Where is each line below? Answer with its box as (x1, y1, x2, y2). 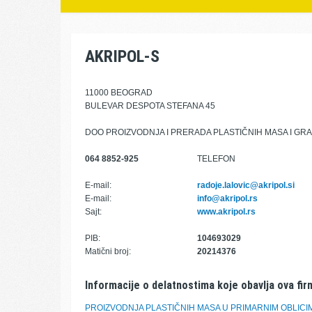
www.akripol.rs (196, 207, 256, 217)
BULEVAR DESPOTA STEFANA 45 (85, 101, 215, 111)
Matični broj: (85, 247, 131, 256)
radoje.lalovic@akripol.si (196, 180, 295, 190)
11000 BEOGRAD (85, 88, 153, 97)
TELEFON (196, 154, 235, 164)
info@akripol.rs (196, 194, 258, 203)
